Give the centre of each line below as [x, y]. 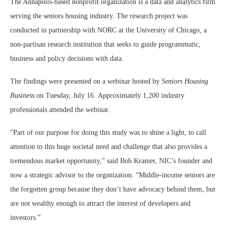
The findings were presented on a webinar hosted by [86, 81]
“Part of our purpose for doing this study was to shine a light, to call [108, 133]
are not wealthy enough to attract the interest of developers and [100, 203]
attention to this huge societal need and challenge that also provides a [109, 147]
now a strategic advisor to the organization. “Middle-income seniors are [112, 175]
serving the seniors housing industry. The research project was [99, 16]
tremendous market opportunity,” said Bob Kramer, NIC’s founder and [111, 161]
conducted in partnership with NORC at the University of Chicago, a [108, 30]
